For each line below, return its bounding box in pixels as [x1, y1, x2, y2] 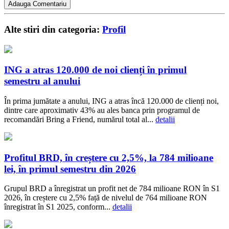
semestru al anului [4, 76, 80, 87]
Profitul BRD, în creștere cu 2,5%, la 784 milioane [4, 152, 213, 163]
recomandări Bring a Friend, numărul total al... [4, 115, 155, 124]
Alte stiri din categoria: [4, 24, 102, 35]
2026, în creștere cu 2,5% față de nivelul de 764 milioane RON [4, 193, 207, 202]
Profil [102, 24, 126, 35]
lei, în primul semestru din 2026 [4, 163, 136, 174]
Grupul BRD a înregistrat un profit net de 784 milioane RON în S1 [4, 184, 220, 193]
